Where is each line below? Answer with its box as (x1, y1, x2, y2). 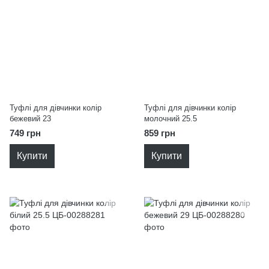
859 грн (144, 128, 175, 138)
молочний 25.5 (144, 114, 197, 123)
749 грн (10, 128, 41, 138)
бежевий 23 (10, 114, 51, 123)
